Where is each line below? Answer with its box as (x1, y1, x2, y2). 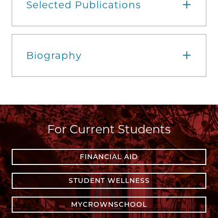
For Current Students (47, 122, 171, 136)
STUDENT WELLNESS (68, 176, 150, 185)
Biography (26, 49, 82, 61)
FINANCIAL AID (80, 152, 138, 161)
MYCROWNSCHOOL (71, 200, 147, 209)
